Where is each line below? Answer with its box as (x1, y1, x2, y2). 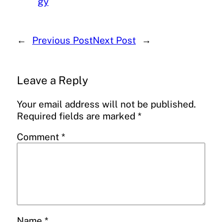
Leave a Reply (17, 73, 88, 87)
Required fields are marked (17, 110, 138, 121)
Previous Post (32, 34, 93, 46)
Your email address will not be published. (17, 98, 196, 110)
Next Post (93, 34, 136, 46)
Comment (17, 131, 61, 143)
